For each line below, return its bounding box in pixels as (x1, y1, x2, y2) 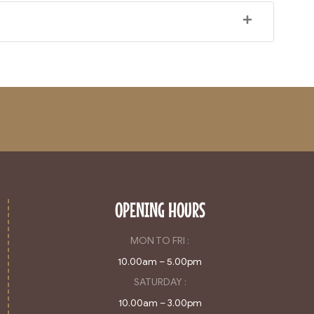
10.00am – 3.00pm (118, 296, 202, 309)
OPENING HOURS (114, 197, 205, 221)
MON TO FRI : (130, 234, 190, 247)
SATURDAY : (133, 275, 186, 288)
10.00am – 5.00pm (118, 255, 203, 268)
